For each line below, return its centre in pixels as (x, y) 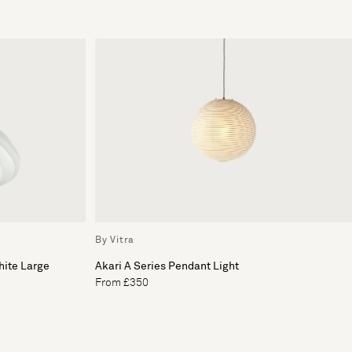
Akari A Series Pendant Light (167, 266)
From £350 (122, 283)
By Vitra (115, 240)
